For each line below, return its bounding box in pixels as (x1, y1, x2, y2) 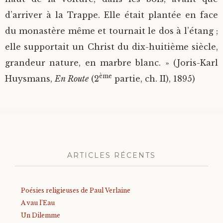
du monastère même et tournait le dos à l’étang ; (5, 25, 218, 36)
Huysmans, (5, 73, 55, 84)
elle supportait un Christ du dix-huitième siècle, (5, 41, 218, 52)
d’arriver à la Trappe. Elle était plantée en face (5, 9, 218, 20)
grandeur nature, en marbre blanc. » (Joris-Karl (5, 57, 218, 68)
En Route (55, 73, 89, 84)
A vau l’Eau (21, 199, 55, 207)
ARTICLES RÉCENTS (67, 151, 156, 160)
